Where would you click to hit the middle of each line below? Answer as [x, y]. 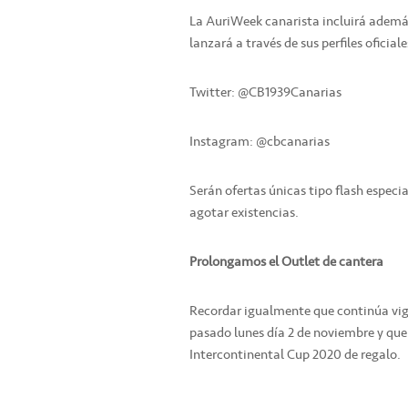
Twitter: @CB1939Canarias [265, 92]
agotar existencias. [244, 213]
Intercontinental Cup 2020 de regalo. [295, 355]
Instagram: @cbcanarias [260, 142]
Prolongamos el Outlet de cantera [286, 262]
